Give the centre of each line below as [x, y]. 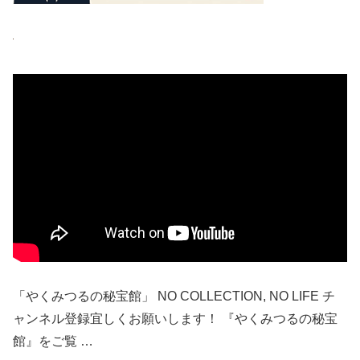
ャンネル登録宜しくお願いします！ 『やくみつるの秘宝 [175, 318]
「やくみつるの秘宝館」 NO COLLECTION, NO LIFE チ [174, 296]
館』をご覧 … [53, 341]
